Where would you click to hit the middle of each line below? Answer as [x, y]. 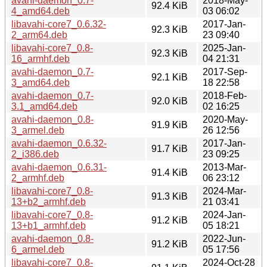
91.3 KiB [170, 196]
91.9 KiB [170, 125]
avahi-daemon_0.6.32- [59, 143]
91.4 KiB [170, 172]
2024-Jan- [224, 215]
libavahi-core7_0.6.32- [59, 24]
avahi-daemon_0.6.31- [59, 167]
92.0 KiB [170, 101]
